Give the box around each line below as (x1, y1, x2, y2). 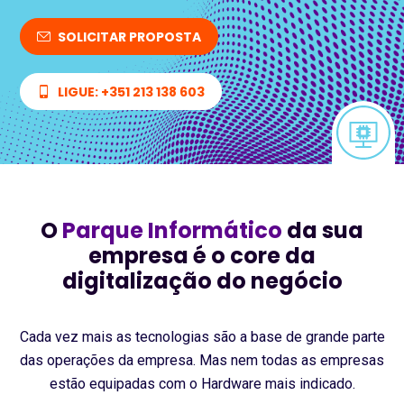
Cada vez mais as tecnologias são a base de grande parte (19, 328, 385, 345)
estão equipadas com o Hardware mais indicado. (49, 375, 355, 392)
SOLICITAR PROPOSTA (58, 27, 201, 46)
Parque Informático (62, 216, 282, 245)
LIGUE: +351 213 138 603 (58, 82, 205, 101)
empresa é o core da (88, 241, 316, 271)
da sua (282, 216, 363, 245)
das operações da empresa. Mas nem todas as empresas (20, 352, 384, 369)
